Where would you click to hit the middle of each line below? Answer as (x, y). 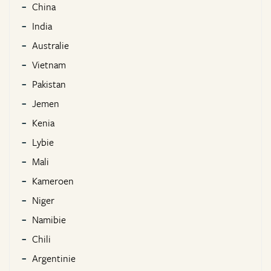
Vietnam (49, 65)
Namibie (49, 220)
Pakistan (49, 84)
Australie (51, 46)
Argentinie (54, 259)
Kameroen (53, 181)
